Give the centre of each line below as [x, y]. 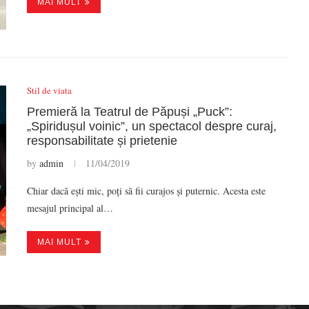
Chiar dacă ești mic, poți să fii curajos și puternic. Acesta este [146, 191]
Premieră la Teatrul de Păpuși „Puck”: [130, 112]
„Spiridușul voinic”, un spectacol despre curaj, [152, 127]
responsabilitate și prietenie [102, 141]
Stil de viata [49, 91]
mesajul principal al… [70, 208]
